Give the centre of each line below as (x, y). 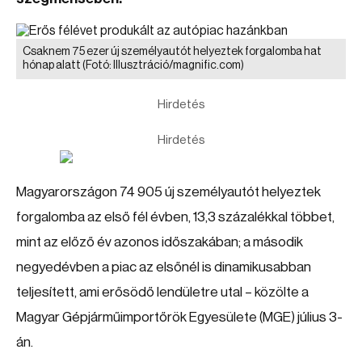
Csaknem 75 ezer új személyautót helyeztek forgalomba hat (172, 52)
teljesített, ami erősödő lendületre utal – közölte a (162, 292)
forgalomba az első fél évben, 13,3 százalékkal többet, (175, 217)
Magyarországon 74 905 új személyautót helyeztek (168, 192)
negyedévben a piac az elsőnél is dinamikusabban (164, 267)
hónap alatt (53, 65)
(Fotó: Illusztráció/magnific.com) (163, 65)
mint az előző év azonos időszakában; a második (160, 242)
